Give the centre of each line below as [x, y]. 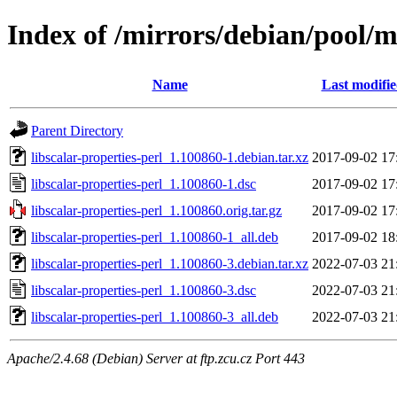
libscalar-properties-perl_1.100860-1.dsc [144, 183]
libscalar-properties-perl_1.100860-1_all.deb [155, 237]
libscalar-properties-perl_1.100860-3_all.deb [155, 316]
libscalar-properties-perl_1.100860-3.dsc [144, 290]
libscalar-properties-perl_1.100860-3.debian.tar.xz [170, 263]
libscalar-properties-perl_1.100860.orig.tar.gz [156, 210]
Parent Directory [77, 130]
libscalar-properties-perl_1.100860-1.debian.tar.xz [170, 157]
